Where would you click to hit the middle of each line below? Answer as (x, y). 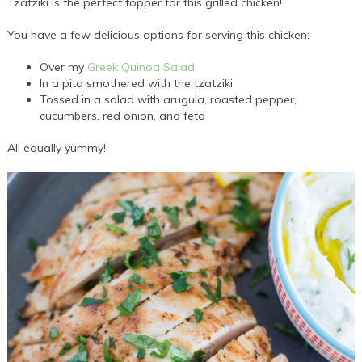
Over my (64, 67)
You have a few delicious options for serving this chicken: (159, 35)
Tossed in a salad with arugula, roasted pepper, (168, 100)
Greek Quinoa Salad (141, 67)
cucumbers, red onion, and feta (123, 116)
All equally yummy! (57, 148)
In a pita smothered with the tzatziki (137, 84)
